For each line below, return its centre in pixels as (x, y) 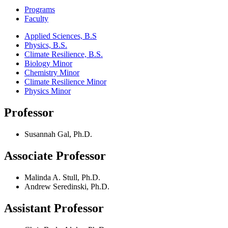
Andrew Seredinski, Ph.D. (67, 187)
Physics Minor (48, 91)
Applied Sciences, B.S (61, 36)
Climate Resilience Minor (65, 82)
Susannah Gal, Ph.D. (58, 134)
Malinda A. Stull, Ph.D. (62, 178)
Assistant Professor (54, 208)
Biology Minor (48, 64)
